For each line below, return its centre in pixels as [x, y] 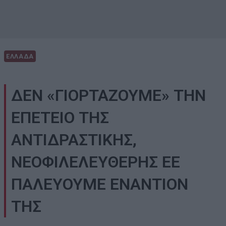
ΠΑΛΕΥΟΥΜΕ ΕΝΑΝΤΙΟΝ [100, 184]
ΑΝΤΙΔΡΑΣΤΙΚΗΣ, [74, 140]
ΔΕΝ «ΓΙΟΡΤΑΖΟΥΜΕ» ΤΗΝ [108, 96]
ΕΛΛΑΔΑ [20, 56]
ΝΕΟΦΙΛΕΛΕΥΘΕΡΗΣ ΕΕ [96, 162]
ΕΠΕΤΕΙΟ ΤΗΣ [60, 118]
